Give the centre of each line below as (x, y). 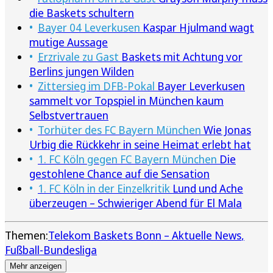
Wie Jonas (226, 130)
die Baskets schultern (82, 13)
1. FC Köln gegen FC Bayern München (127, 159)
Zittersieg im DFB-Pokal (96, 86)
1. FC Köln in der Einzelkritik (104, 189)
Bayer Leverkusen (200, 86)
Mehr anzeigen (36, 266)
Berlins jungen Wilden (82, 72)
